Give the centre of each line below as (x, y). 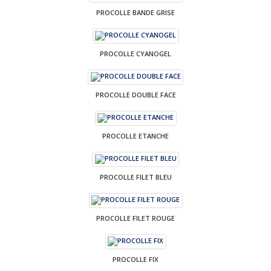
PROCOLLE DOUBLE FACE (135, 94)
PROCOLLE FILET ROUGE (135, 218)
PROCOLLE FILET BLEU (135, 177)
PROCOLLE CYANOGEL (135, 53)
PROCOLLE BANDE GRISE (135, 12)
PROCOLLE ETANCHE (135, 135)
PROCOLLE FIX (135, 259)
